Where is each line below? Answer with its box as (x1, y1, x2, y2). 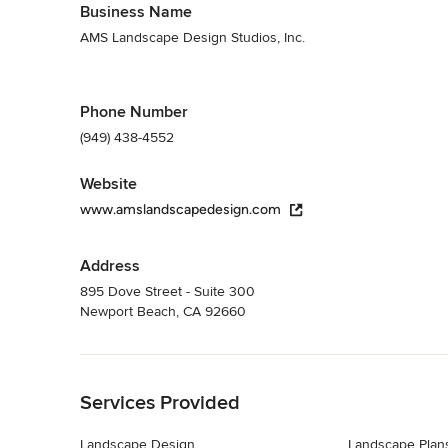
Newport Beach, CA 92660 (80, 302, 246, 320)
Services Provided (80, 390, 240, 415)
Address (80, 255, 140, 276)
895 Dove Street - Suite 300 (80, 282, 255, 300)
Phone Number (80, 101, 188, 122)
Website (80, 173, 137, 194)
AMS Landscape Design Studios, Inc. (80, 28, 305, 46)
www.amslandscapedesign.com (80, 200, 281, 218)
